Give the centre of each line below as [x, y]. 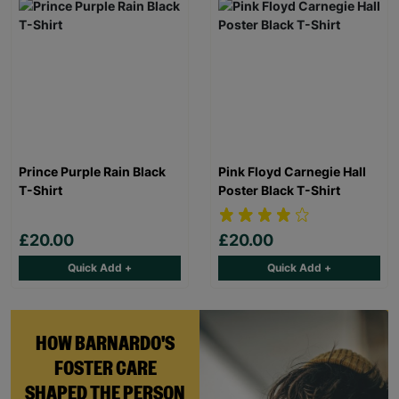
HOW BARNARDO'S [105, 343]
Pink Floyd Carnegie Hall [292, 171]
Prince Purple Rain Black [92, 171]
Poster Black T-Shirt [279, 190]
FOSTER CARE [105, 368]
